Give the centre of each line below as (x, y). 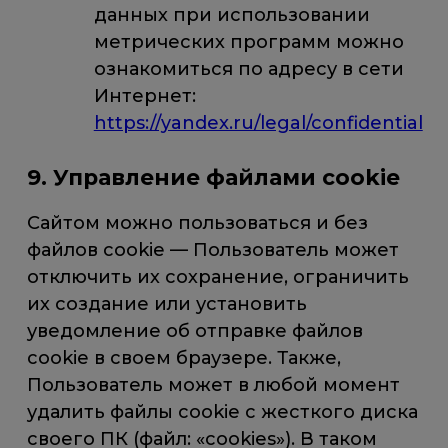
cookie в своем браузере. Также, (184, 358)
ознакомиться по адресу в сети (248, 68)
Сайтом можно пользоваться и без (198, 223)
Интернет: (144, 95)
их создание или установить (167, 304)
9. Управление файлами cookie (214, 176)
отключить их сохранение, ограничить (218, 277)
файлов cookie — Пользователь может (213, 250)
